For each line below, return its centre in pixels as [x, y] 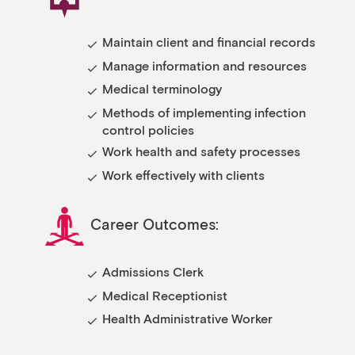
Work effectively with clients [183, 176]
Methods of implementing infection [204, 114]
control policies [148, 132]
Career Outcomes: [154, 226]
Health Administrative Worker [187, 320]
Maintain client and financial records [208, 43]
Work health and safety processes [201, 153]
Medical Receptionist [164, 296]
